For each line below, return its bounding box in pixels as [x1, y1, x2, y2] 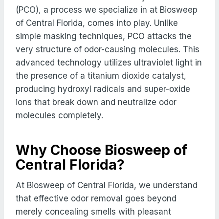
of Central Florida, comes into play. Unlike [16, 18, 178, 28]
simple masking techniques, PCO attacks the [16, 31, 192, 41]
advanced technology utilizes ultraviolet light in [16, 57, 202, 67]
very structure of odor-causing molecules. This [16, 44, 199, 54]
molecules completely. [16, 110, 103, 120]
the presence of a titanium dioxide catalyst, [16, 70, 186, 81]
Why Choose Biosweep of [16, 141, 187, 158]
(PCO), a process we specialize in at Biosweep [16, 4, 197, 15]
